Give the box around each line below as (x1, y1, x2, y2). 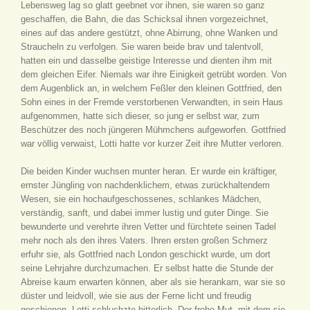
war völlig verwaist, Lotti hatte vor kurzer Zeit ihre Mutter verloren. (21, 138, 284, 149)
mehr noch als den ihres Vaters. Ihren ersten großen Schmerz (21, 235, 268, 246)
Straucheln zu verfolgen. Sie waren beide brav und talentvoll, (21, 42, 264, 52)
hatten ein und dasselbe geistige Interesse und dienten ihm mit (21, 55, 272, 66)
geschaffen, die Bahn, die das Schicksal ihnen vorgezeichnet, (21, 14, 268, 24)
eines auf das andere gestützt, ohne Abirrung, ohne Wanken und (21, 28, 277, 38)
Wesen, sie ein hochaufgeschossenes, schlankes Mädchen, (21, 194, 262, 204)
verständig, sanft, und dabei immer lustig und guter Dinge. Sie (21, 208, 268, 218)
